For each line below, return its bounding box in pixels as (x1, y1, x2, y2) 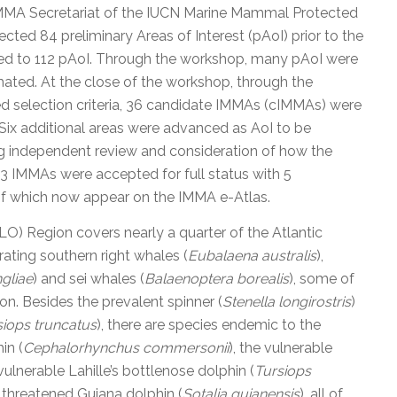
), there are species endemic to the (97, 315, 321, 333)
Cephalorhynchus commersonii (23, 339, 229, 356)
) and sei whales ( (33, 269, 144, 287)
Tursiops (254, 362, 311, 379)
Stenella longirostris (222, 292, 351, 310)
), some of (289, 269, 354, 287)
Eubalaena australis (188, 246, 316, 264)
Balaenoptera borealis (144, 269, 289, 287)
